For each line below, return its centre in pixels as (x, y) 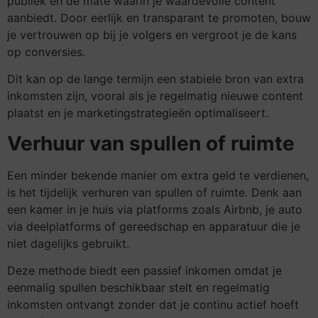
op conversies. (46, 51)
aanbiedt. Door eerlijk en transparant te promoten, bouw (159, 17)
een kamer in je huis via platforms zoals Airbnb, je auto (155, 209)
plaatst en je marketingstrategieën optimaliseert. (138, 113)
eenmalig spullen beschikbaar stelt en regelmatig (138, 288)
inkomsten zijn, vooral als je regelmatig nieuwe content (155, 96)
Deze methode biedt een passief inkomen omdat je (144, 271)
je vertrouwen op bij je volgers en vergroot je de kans (152, 34)
